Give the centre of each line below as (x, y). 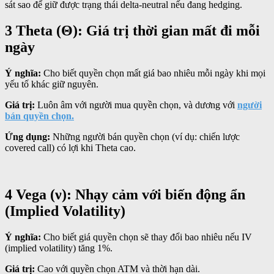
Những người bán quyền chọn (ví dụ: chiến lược (145, 137)
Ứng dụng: (28, 137)
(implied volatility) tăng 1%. (59, 248)
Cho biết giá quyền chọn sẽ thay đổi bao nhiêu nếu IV (146, 237)
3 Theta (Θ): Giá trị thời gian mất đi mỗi (132, 31)
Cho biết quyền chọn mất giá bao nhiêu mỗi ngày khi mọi (153, 73)
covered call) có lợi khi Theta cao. (70, 148)
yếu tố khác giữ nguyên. (52, 84)
